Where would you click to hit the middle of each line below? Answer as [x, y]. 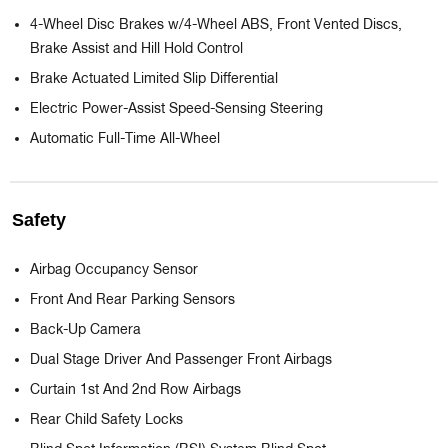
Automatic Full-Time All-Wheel [125, 139]
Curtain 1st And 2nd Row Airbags [135, 390]
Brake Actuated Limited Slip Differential [154, 79]
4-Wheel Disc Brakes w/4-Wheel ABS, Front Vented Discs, [216, 25]
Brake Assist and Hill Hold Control [136, 49]
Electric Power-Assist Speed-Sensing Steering [176, 109]
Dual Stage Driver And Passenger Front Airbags [181, 360]
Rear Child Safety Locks [106, 420]
